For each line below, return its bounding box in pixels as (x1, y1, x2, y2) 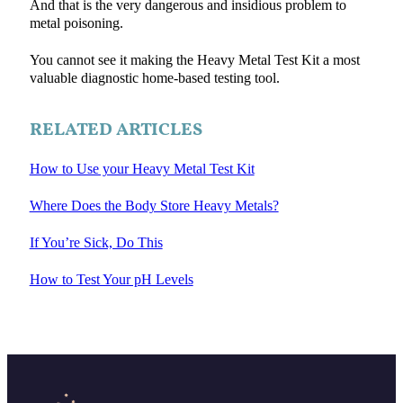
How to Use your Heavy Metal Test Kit (29, 160, 255, 177)
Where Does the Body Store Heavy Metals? (29, 197, 279, 214)
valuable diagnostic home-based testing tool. (29, 69, 280, 86)
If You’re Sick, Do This (29, 234, 163, 251)
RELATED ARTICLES (29, 117, 202, 143)
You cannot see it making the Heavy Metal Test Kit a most (29, 51, 360, 68)
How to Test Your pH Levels (29, 271, 193, 288)
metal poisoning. (29, 14, 123, 31)
